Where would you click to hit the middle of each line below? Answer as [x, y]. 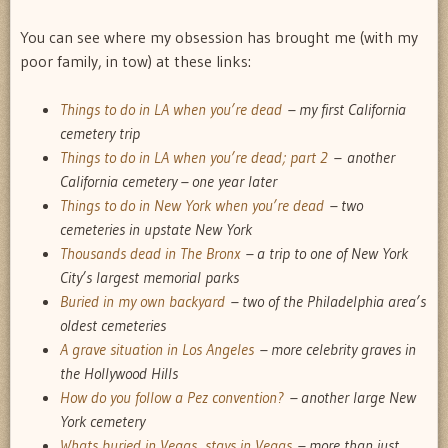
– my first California [344, 108]
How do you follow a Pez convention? [172, 396]
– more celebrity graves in [335, 348]
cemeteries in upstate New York [156, 228]
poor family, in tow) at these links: [135, 60]
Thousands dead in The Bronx [150, 252]
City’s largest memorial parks [149, 276]
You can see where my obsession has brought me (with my [219, 36]
